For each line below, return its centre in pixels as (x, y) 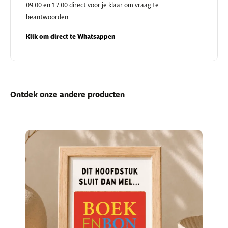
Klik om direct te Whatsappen (71, 37)
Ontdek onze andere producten (67, 95)
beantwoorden (47, 17)
